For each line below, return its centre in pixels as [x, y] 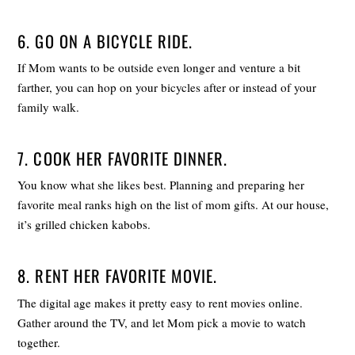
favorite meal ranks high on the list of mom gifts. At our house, [174, 205]
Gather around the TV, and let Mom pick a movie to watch [162, 322]
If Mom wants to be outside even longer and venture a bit [159, 68]
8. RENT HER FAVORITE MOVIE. [118, 276]
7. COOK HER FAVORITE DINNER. [123, 159]
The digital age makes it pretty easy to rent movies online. [160, 302]
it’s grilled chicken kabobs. [84, 225]
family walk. [49, 107]
